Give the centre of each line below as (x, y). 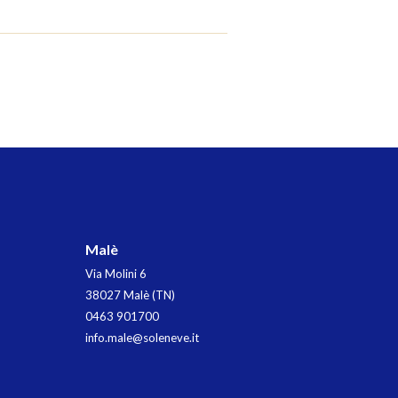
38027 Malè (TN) (130, 295)
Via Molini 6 (116, 273)
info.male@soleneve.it (142, 337)
